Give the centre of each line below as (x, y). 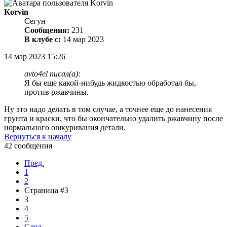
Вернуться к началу (38, 137)
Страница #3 (46, 191)
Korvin (16, 12)
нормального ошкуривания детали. (65, 128)
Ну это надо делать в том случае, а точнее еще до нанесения (108, 109)
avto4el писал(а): (52, 74)
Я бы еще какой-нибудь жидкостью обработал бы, (110, 83)
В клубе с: (43, 40)
